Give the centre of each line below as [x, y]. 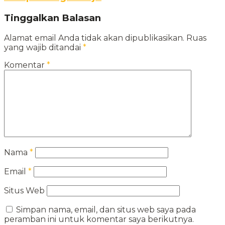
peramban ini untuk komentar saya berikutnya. [99, 219]
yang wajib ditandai [43, 47]
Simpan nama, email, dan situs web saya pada [106, 209]
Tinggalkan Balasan [52, 18]
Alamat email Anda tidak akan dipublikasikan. [94, 38]
